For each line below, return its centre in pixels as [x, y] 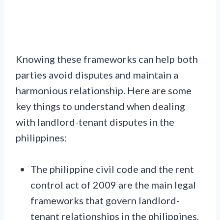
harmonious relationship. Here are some [104, 91]
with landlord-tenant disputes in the [95, 122]
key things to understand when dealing [100, 106]
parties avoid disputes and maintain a [97, 75]
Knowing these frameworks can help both [107, 59]
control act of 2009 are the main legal [113, 185]
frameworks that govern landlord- [105, 201]
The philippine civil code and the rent [112, 169]
